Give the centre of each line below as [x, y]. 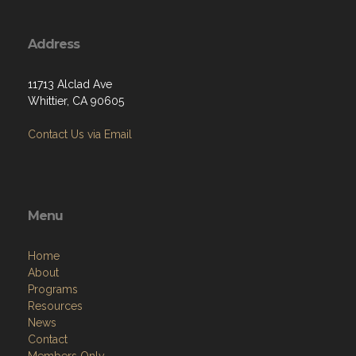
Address [54, 44]
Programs [53, 289]
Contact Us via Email [80, 134]
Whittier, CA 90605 [76, 101]
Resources [55, 306]
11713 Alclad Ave [70, 84]
